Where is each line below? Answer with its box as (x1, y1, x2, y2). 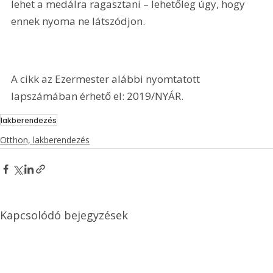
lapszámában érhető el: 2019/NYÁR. (11, 88, 184, 103)
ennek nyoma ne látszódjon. (11, 13, 146, 28)
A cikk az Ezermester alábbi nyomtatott (11, 71, 203, 86)
